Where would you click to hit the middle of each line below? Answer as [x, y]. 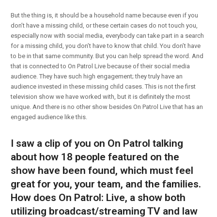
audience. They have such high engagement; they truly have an [97, 76]
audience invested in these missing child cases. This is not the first [103, 86]
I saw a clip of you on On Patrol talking [97, 143]
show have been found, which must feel [102, 170]
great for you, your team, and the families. [106, 184]
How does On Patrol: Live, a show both [98, 197]
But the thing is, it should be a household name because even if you [105, 15]
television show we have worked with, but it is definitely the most [101, 96]
